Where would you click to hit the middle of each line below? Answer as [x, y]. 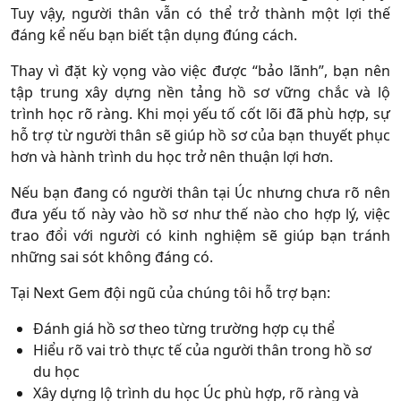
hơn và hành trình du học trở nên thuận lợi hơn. [172, 156]
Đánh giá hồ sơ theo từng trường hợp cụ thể [184, 328]
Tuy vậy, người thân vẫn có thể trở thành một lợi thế [200, 13]
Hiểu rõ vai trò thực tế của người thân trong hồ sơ [202, 350]
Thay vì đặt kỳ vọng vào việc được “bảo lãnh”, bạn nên [200, 70]
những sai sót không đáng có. [112, 256]
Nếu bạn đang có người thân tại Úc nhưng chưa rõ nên [200, 192]
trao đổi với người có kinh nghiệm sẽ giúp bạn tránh [200, 235]
